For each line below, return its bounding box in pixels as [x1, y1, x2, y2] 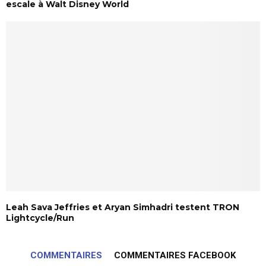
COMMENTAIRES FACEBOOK [114, 249, 236, 261]
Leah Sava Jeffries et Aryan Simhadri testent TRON [6, 201, 239, 213]
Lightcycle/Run [6, 212, 74, 223]
